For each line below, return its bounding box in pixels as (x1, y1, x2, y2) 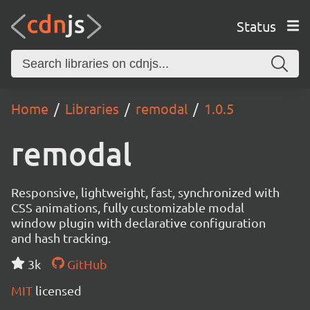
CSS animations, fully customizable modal (11, 200, 244, 215)
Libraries (65, 100, 119, 117)
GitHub (64, 257, 107, 271)
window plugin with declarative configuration (11, 215, 266, 230)
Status (236, 17, 276, 35)
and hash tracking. (11, 230, 111, 245)
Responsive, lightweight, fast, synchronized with (11, 185, 280, 199)
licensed (35, 283, 82, 298)
